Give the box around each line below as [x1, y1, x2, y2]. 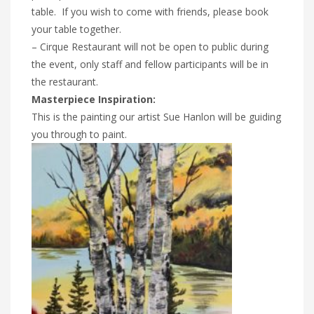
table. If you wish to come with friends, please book [32, 4, 268, 18]
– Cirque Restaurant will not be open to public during [32, 39, 268, 53]
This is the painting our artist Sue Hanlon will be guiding [32, 109, 281, 123]
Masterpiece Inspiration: [32, 92, 156, 106]
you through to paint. [32, 127, 127, 141]
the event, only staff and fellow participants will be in [32, 57, 268, 71]
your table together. [32, 22, 121, 36]
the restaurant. [32, 74, 98, 88]
